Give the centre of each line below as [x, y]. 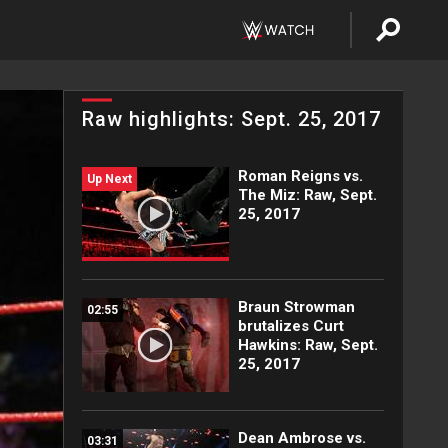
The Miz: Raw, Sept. [307, 195]
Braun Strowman [296, 307]
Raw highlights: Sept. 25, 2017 [231, 119]
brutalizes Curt [290, 326]
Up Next [109, 179]
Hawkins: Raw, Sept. [307, 345]
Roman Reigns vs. [300, 176]
